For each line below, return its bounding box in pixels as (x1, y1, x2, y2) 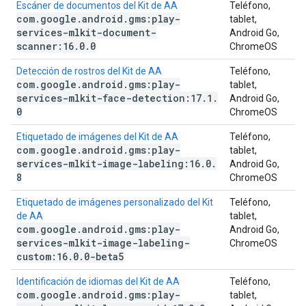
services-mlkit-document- (16, 26, 156, 39)
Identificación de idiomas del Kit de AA (16, 276, 180, 287)
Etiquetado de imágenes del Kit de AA (16, 131, 178, 142)
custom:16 (16, 250, 68, 263)
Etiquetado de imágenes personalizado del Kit (16, 197, 213, 208)
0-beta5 (84, 250, 124, 263)
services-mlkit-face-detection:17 (16, 92, 201, 105)
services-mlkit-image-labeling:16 (16, 157, 200, 170)
